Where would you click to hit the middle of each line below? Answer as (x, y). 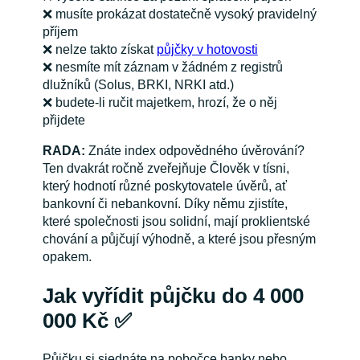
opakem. (68, 257)
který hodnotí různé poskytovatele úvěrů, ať (164, 186)
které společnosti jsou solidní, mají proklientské (176, 222)
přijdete (63, 121)
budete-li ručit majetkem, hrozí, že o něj (166, 103)
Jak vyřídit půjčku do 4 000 (173, 295)
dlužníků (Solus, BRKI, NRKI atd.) (138, 85)
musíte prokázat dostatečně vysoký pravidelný (186, 14)
